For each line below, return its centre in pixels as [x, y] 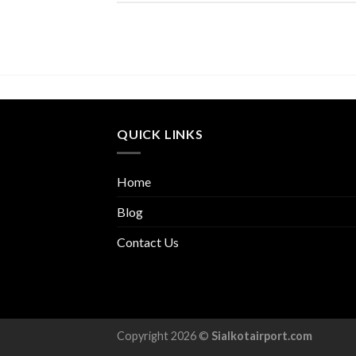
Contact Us [148, 242]
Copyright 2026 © [164, 336]
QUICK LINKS [160, 133]
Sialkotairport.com [262, 336]
